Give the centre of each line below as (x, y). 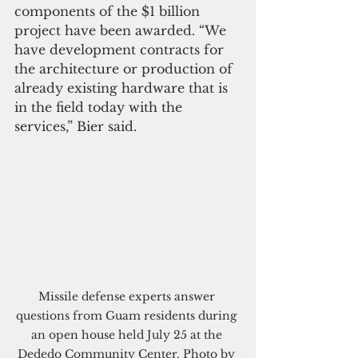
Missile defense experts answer (128, 297)
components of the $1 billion (109, 11)
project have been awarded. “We (122, 30)
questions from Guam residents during (128, 316)
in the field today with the (100, 107)
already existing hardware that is (123, 88)
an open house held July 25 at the (128, 335)
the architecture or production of (125, 68)
